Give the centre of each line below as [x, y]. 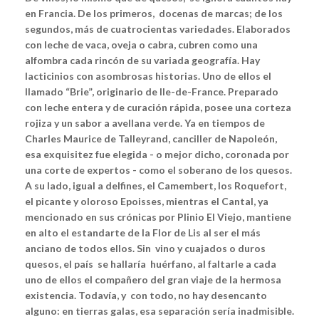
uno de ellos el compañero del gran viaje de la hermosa [153, 280]
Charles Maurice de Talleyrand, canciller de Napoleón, [151, 139]
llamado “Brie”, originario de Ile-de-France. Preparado [152, 92]
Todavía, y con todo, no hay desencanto [173, 296]
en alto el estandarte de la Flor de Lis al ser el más [143, 233]
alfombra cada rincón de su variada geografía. [132, 61]
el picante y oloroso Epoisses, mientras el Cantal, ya [147, 202]
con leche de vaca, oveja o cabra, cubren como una [141, 45]
